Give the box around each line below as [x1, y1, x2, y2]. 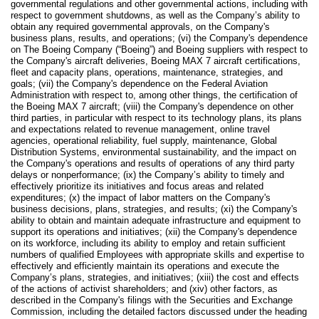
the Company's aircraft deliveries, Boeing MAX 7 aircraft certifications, [11, 56, 300, 67]
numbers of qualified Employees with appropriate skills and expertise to [11, 249, 304, 261]
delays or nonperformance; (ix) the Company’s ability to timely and [11, 169, 284, 181]
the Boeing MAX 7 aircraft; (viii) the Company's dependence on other [11, 101, 293, 113]
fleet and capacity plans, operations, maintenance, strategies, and [11, 67, 283, 78]
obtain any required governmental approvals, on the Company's [11, 21, 270, 33]
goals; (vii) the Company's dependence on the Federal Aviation [11, 78, 268, 90]
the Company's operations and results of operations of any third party [11, 158, 295, 169]
